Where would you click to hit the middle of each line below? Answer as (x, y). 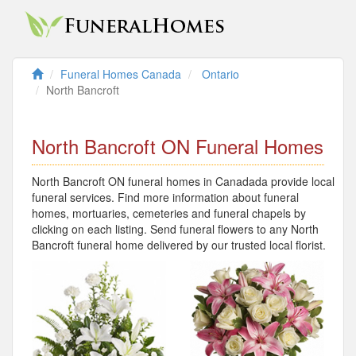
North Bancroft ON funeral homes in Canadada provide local (183, 181)
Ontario (221, 74)
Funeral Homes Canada (121, 74)
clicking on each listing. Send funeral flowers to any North (175, 229)
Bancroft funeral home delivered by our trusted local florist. (179, 245)
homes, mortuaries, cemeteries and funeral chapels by (169, 213)
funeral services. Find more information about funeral (165, 197)
